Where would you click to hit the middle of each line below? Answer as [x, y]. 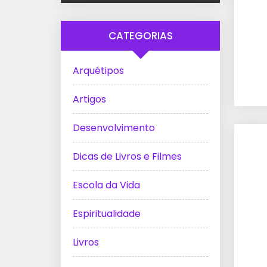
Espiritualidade [107, 214]
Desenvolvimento [114, 128]
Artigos [89, 100]
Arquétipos [98, 71]
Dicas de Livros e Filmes [127, 157]
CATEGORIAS [140, 36]
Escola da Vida [106, 185]
